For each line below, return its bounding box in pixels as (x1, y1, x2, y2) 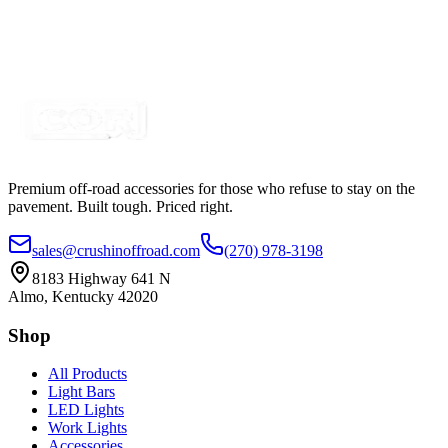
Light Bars (48, 383, 115, 401)
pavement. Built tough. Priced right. (8, 197, 233, 215)
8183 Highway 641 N (32, 269, 171, 287)
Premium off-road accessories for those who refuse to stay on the (8, 179, 415, 197)
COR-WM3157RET (49, 29, 180, 47)
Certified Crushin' (32, 73, 144, 91)
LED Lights (48, 401, 124, 419)
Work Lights (48, 419, 127, 437)
